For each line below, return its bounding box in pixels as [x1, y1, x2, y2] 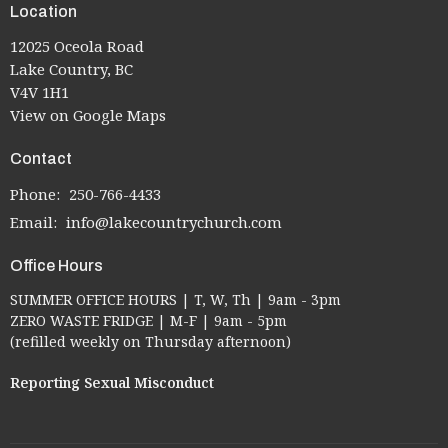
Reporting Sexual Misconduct [10, 373, 214, 392]
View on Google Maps [10, 105, 166, 125]
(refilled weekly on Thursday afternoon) [10, 332, 291, 351]
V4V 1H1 [10, 82, 69, 102]
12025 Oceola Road [10, 36, 144, 56]
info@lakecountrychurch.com [66, 211, 282, 232]
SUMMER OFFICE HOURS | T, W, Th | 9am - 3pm [10, 290, 341, 309]
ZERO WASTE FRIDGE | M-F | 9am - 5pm [10, 311, 287, 330]
